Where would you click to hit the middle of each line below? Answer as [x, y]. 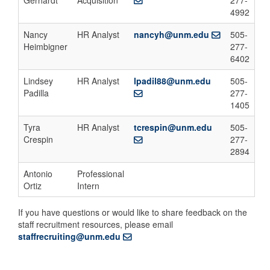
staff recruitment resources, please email [96, 224]
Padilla [36, 93]
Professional [101, 174]
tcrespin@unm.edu [173, 127]
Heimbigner [46, 46]
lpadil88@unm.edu [172, 81]
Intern [88, 186]
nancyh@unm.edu [171, 34]
